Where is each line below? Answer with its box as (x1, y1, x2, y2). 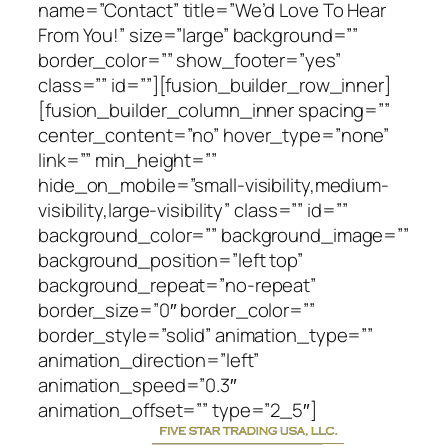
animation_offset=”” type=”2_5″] (38, 397, 317, 423)
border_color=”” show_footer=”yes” (38, 47, 341, 73)
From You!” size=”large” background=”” (38, 22, 359, 48)
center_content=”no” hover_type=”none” (38, 122, 390, 148)
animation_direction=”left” (38, 347, 260, 373)
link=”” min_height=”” (38, 147, 217, 173)
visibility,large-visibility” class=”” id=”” (38, 197, 348, 223)
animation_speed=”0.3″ (38, 372, 237, 398)
